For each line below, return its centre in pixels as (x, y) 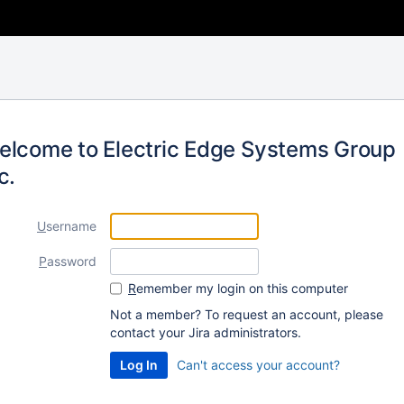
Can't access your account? (258, 365)
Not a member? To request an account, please (247, 314)
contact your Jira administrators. (206, 332)
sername (71, 226)
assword (72, 261)
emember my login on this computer (242, 288)
